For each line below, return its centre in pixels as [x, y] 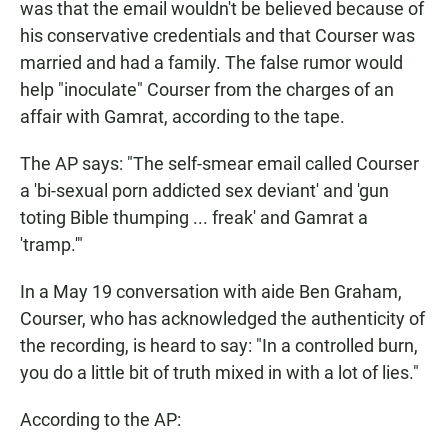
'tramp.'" [51, 245]
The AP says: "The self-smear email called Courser [219, 164]
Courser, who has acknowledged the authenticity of [222, 319]
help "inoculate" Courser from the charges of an [207, 90]
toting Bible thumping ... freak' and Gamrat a [194, 218]
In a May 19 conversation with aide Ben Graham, [211, 292]
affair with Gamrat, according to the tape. [182, 117]
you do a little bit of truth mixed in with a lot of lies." [219, 373]
